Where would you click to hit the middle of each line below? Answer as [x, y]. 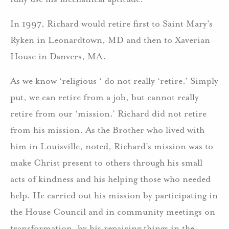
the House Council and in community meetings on [113, 212]
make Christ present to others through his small [106, 163]
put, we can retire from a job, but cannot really [105, 97]
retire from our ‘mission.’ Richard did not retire [108, 113]
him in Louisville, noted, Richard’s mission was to [112, 146]
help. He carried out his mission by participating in [114, 195]
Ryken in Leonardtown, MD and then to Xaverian [110, 40]
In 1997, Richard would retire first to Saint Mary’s [111, 24]
